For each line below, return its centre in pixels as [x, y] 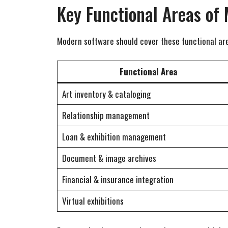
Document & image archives [109, 158]
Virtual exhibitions [93, 201]
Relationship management [106, 115]
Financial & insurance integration [118, 179]
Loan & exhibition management [114, 136]
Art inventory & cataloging [106, 94]
